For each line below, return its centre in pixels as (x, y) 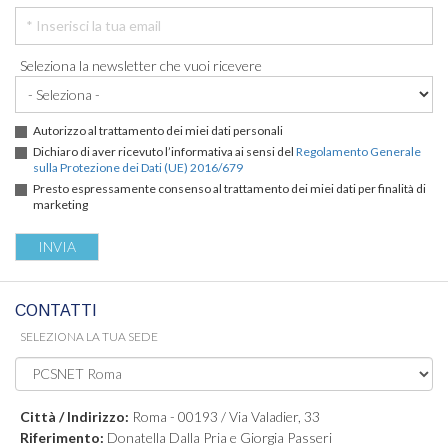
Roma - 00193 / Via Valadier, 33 (224, 416)
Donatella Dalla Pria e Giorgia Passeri (218, 437)
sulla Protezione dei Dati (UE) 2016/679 (138, 167)
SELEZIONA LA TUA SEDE (89, 336)
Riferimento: (62, 437)
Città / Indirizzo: (74, 416)
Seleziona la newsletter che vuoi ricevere (141, 65)
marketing (60, 204)
